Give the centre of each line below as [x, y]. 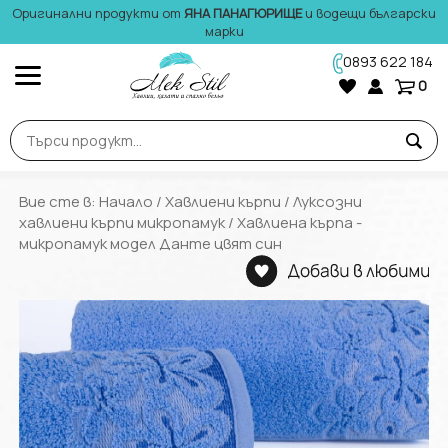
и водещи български [369, 13]
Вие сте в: [58, 201]
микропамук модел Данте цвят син [150, 243]
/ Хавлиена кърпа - [293, 222]
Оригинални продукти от [98, 13]
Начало [125, 201]
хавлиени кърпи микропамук [121, 222]
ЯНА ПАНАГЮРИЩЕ [243, 13]
